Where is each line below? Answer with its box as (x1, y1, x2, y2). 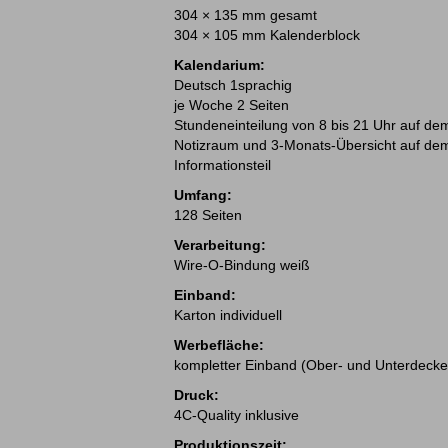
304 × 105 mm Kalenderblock (174, 27, 360, 43)
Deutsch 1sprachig (174, 77, 292, 93)
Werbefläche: (174, 337, 264, 353)
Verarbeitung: (174, 237, 266, 253)
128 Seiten (174, 207, 242, 223)
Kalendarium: (174, 57, 265, 73)
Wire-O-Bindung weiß (174, 257, 310, 273)
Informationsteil (174, 157, 271, 173)
